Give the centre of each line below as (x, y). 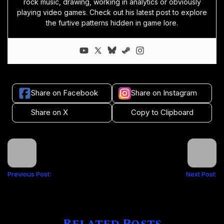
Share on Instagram (164, 92)
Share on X (49, 112)
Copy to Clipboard (162, 112)
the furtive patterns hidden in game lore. (112, 23)
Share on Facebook (64, 92)
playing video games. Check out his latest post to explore (112, 12)
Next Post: (201, 174)
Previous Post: (29, 174)
